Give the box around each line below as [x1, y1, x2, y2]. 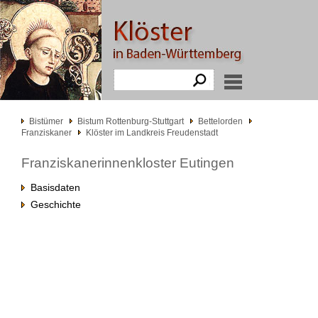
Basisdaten [25, 182, 80, 193]
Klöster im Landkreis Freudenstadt [86, 128, 218, 138]
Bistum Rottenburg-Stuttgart [77, 116, 184, 126]
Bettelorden [198, 116, 243, 126]
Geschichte [25, 199, 81, 210]
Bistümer [29, 116, 63, 126]
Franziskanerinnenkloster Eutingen [21, 155, 234, 170]
